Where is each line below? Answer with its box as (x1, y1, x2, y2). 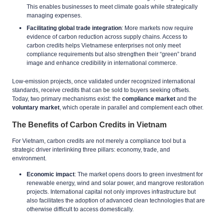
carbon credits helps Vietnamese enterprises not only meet (27, 42, 181, 49)
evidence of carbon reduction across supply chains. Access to (27, 33, 187, 40)
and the (175, 95, 197, 102)
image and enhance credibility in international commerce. (27, 59, 177, 66)
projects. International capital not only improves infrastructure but (27, 188, 196, 195)
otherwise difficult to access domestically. (27, 205, 134, 213)
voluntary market (12, 104, 60, 111)
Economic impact (27, 170, 75, 178)
